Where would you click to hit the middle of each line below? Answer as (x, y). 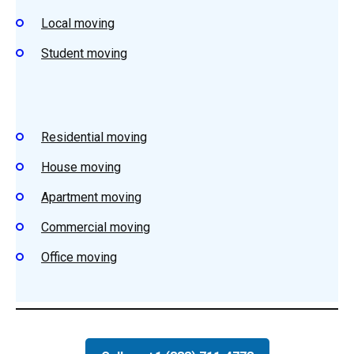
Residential (74, 137)
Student (64, 54)
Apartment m (76, 197)
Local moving (78, 23)
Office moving (79, 258)
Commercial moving (96, 228)
